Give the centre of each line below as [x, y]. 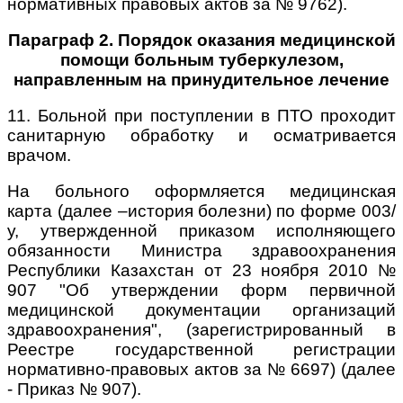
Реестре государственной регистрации [201, 349]
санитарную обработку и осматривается [201, 135]
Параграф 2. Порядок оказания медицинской [201, 40]
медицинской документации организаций [201, 309]
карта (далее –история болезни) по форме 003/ [201, 210]
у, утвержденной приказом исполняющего [201, 230]
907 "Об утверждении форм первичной [201, 290]
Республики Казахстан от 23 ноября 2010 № [201, 270]
